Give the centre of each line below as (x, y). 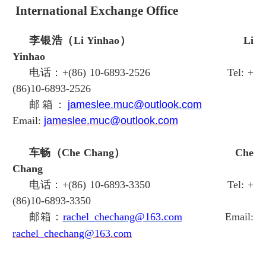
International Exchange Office (97, 11)
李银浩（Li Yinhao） (136, 41)
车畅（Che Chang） (132, 153)
